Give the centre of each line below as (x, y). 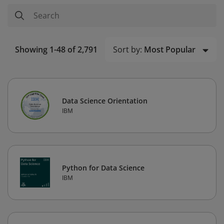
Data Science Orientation (105, 101)
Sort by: (127, 49)
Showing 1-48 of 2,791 (56, 50)
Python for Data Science (103, 168)
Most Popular (170, 49)
